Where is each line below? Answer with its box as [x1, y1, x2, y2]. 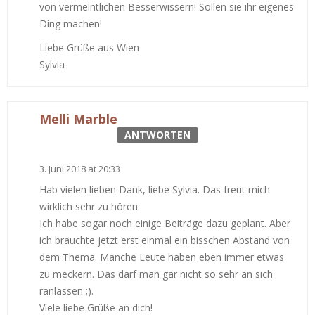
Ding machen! [39, 16, 102, 30]
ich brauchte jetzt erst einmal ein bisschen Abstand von [39, 233, 290, 247]
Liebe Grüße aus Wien [39, 40, 139, 54]
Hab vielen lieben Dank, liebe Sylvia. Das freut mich [39, 182, 270, 196]
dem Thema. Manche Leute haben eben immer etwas [39, 250, 284, 264]
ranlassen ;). [39, 283, 94, 297]
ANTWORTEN [124, 127, 191, 141]
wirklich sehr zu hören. [39, 199, 140, 213]
